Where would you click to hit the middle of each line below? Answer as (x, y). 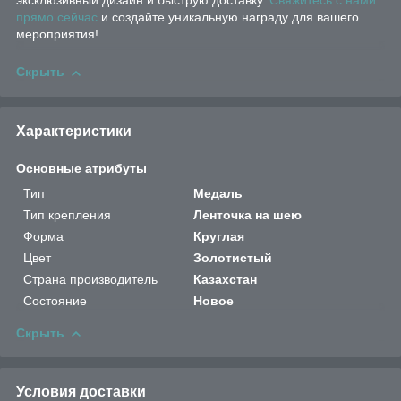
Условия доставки (81, 391)
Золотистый (233, 257)
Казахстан (226, 279)
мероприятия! (57, 34)
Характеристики (74, 131)
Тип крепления (67, 214)
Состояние (55, 300)
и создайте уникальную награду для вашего (228, 17)
